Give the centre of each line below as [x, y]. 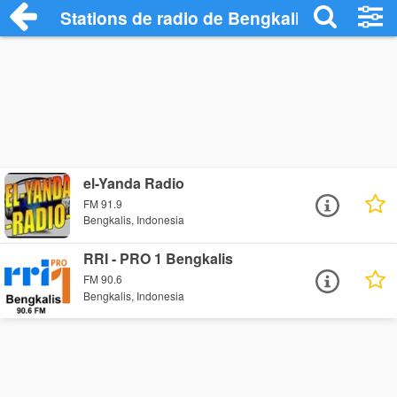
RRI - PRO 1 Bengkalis [159, 259]
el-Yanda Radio [134, 183]
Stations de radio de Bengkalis [185, 18]
